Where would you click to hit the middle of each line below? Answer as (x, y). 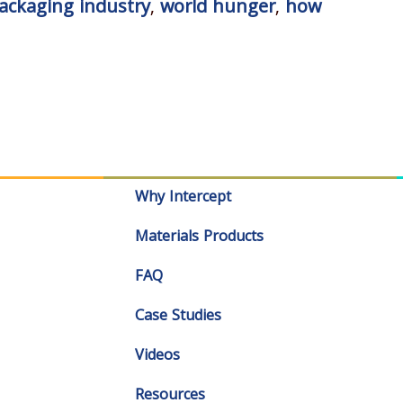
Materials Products (200, 237)
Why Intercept (184, 198)
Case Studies (179, 317)
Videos (158, 356)
